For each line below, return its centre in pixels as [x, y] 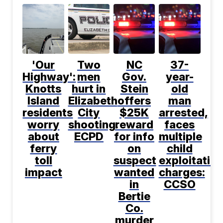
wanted [134, 172]
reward [134, 125]
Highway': [49, 77]
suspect [135, 161]
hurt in [89, 89]
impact [43, 172]
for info [134, 137]
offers [134, 101]
